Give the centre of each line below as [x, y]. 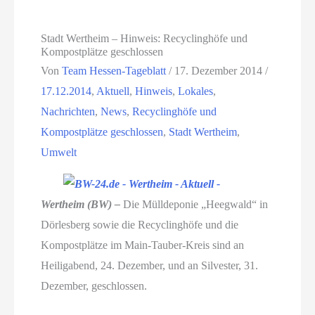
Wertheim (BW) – [81, 204]
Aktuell [113, 91]
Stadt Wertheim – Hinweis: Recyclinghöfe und [144, 38]
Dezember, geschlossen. [94, 285]
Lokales [196, 91]
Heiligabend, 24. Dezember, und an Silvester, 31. [150, 265]
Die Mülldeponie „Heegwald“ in [194, 204]
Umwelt [59, 152]
